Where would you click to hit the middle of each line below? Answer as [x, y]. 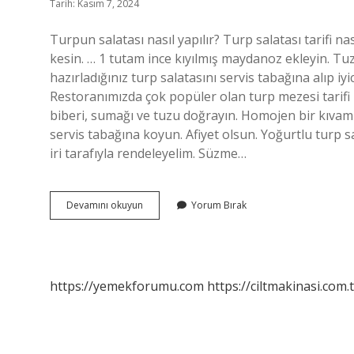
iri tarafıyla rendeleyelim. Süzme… [148, 153]
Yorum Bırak [219, 205]
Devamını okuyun [105, 205]
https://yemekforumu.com [127, 286]
